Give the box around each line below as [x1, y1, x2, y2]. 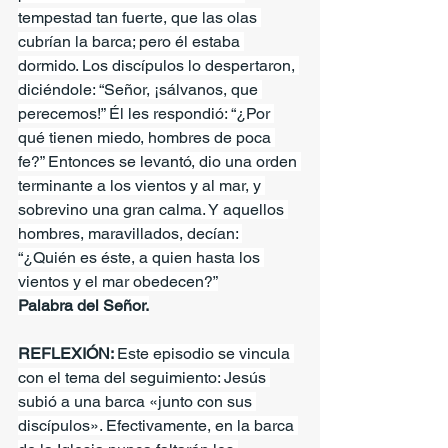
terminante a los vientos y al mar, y [18, 175, 265, 195]
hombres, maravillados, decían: [18, 223, 242, 243]
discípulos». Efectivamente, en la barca [18, 415, 298, 435]
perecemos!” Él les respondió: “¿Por [18, 103, 274, 123]
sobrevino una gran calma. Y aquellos [18, 199, 288, 219]
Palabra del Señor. [18, 295, 149, 315]
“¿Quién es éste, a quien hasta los [18, 247, 264, 267]
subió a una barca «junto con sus [18, 391, 256, 411]
